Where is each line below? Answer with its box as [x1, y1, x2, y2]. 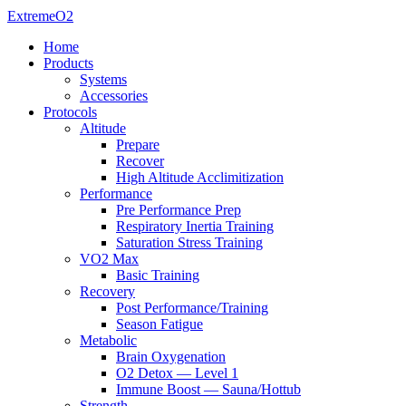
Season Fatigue [116, 316, 203, 332]
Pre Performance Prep [116, 202, 241, 217]
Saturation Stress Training [116, 235, 263, 250]
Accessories [80, 88, 148, 103]
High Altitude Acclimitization [116, 169, 284, 185]
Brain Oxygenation [116, 349, 226, 364]
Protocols [43, 104, 97, 120]
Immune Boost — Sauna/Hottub [116, 382, 301, 397]
